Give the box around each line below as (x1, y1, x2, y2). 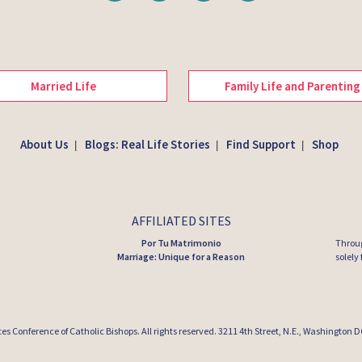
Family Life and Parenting (224, 78, 360, 94)
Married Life (30, 78, 96, 94)
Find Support (226, 137, 296, 153)
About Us (20, 137, 69, 153)
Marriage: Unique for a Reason (117, 250, 245, 263)
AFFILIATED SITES (131, 213, 231, 229)
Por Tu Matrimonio (141, 237, 221, 250)
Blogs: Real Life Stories (85, 137, 210, 153)
